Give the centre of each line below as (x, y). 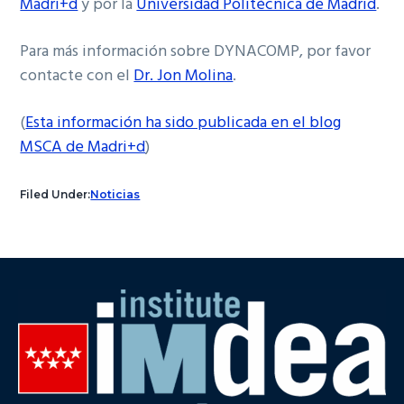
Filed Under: (55, 194)
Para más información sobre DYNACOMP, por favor (196, 51)
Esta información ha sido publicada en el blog (184, 123)
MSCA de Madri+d (83, 147)
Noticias (115, 194)
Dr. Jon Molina (184, 76)
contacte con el (77, 76)
